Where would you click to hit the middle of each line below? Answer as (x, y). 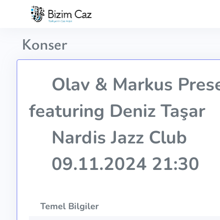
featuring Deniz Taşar (117, 111)
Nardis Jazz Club (117, 138)
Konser (44, 44)
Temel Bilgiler (68, 206)
